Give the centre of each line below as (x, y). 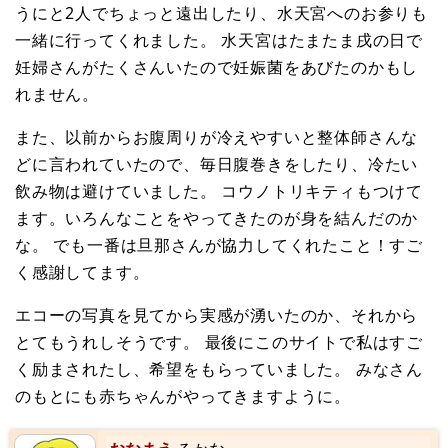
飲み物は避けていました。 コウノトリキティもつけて (219, 191)
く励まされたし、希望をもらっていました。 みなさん (219, 369)
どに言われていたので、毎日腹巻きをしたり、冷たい (217, 164)
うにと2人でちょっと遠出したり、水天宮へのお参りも (221, 13)
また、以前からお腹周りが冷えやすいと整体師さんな (217, 137)
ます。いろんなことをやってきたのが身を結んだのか (217, 218)
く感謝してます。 (82, 272)
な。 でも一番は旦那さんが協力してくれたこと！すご (219, 245)
